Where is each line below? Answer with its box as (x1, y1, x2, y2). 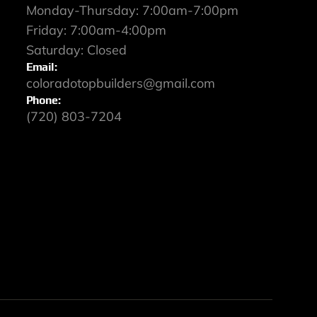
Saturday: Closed (25, 42, 127, 59)
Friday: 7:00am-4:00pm (25, 22, 166, 39)
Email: (25, 60, 57, 74)
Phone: (25, 93, 61, 108)
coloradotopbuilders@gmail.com (25, 75, 215, 92)
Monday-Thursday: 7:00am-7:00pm (25, 2, 238, 19)
